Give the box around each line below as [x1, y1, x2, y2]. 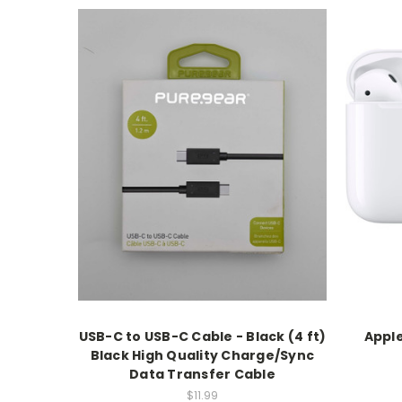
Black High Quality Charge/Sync [90, 346, 315, 365]
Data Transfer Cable [129, 365, 275, 384]
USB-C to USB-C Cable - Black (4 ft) [78, 328, 327, 346]
